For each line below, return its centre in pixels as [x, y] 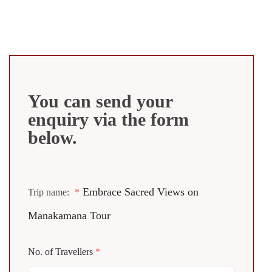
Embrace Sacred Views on [141, 192]
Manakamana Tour [69, 216]
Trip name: [50, 192]
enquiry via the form [108, 120]
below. [53, 138]
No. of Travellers [62, 252]
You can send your [100, 101]
